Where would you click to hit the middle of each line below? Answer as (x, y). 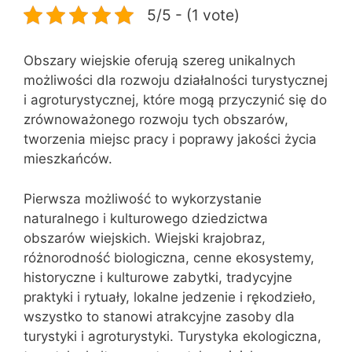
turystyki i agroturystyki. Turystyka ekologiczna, (172, 336)
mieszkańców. (68, 159)
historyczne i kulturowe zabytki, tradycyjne (158, 277)
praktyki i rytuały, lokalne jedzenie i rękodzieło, (170, 297)
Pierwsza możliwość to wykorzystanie (143, 198)
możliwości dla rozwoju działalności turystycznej (176, 80)
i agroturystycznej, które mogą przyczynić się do (175, 100)
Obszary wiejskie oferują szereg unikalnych (159, 60)
